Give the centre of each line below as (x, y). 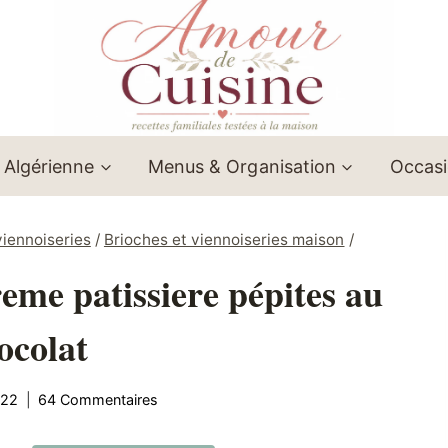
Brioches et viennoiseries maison (224, 240)
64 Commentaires (98, 399)
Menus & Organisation (242, 166)
